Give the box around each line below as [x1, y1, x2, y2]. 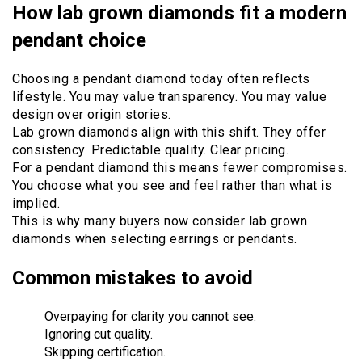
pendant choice [12, 29, 146, 53]
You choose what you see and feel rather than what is [12, 178, 332, 194]
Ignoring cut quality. [44, 326, 153, 342]
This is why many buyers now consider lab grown [12, 213, 307, 229]
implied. [12, 196, 60, 212]
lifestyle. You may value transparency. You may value [12, 89, 326, 105]
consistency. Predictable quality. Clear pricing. [12, 142, 288, 158]
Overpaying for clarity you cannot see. [44, 308, 256, 324]
